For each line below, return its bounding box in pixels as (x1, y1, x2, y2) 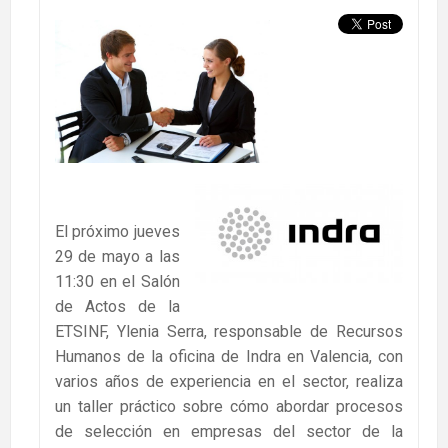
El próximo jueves (55, 222, 180, 242)
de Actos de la (55, 297, 180, 317)
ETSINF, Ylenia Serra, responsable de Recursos (55, 322, 403, 342)
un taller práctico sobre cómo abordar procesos (55, 397, 403, 417)
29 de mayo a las (55, 247, 180, 267)
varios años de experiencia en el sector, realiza (55, 372, 403, 392)
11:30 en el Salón (55, 272, 180, 292)
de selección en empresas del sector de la (55, 422, 403, 442)
